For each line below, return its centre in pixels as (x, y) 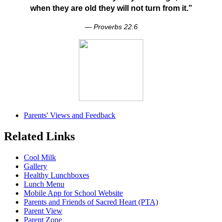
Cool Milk (40, 158)
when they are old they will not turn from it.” (111, 8)
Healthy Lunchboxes (56, 175)
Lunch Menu (44, 184)
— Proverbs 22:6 (111, 27)
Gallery (35, 166)
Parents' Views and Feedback (70, 115)
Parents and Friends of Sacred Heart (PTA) (91, 202)
